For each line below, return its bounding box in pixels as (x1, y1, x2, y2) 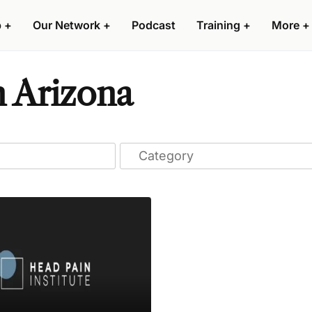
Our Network (33, 18, 100, 32)
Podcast (132, 18, 175, 32)
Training (196, 18, 240, 32)
